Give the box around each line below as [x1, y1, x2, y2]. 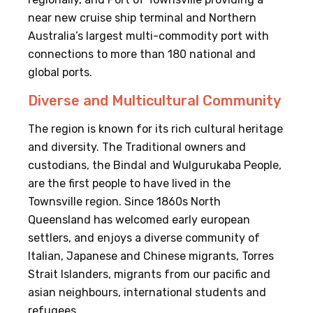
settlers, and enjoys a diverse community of [28, 231, 260, 245]
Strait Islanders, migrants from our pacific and [28, 268, 270, 282]
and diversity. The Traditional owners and [28, 140, 246, 154]
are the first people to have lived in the [28, 177, 231, 191]
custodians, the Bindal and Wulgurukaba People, [28, 159, 282, 173]
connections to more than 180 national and [28, 48, 256, 61]
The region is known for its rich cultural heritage [28, 122, 283, 136]
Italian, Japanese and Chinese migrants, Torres [28, 249, 274, 263]
